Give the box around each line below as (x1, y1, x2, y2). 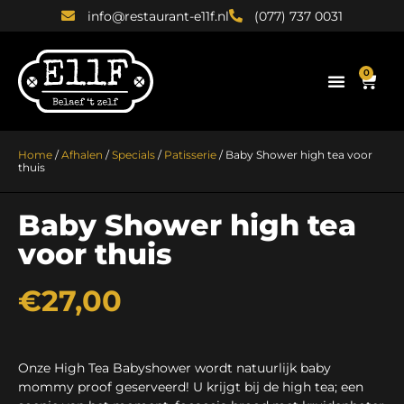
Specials (112, 147, 155, 161)
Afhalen (61, 147, 103, 161)
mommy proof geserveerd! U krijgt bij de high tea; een (18, 378, 363, 395)
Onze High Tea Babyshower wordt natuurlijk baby (18, 359, 331, 376)
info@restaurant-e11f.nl (87, 7, 229, 24)
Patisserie (164, 147, 216, 161)
